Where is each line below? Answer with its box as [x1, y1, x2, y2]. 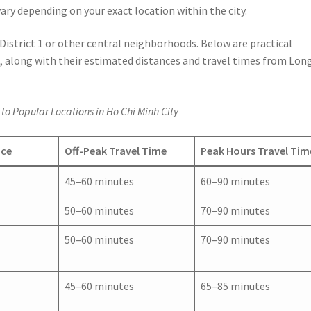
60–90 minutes [201, 174, 271, 188]
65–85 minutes [201, 278, 271, 293]
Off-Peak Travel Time [65, 143, 167, 158]
